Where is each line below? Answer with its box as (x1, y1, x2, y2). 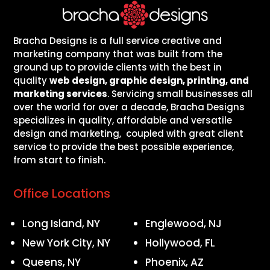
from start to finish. (13, 154, 106, 167)
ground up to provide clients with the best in (13, 61, 222, 74)
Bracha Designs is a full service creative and (13, 34, 222, 48)
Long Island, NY (22, 216, 101, 231)
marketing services (13, 87, 108, 101)
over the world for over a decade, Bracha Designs (13, 101, 245, 114)
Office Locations (13, 185, 111, 202)
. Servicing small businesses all (107, 87, 253, 101)
